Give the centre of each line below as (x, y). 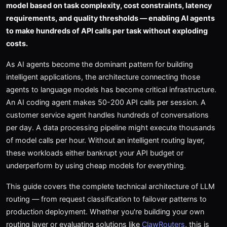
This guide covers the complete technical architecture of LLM (110, 186)
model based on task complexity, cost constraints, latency (109, 5)
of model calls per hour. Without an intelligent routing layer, (105, 140)
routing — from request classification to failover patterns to (106, 199)
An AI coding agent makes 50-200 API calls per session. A (106, 102)
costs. (17, 43)
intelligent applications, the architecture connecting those (103, 77)
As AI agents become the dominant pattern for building (100, 64)
